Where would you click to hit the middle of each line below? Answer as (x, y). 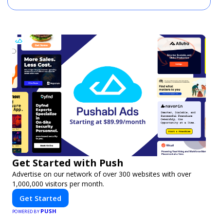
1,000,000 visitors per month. (58, 184)
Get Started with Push (68, 163)
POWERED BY (27, 212)
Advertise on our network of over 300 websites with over (102, 174)
